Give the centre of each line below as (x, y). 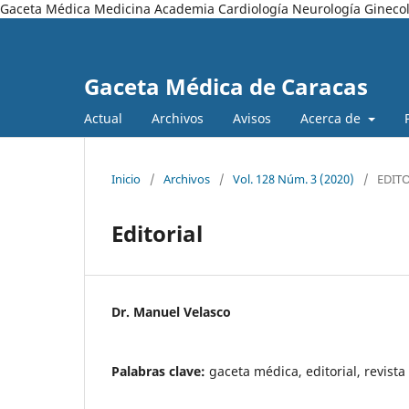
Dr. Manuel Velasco (171, 311)
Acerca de (332, 118)
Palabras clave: (160, 371)
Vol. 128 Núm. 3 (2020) (294, 178)
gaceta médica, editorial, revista (307, 371)
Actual (103, 118)
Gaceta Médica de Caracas (226, 86)
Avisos (252, 118)
